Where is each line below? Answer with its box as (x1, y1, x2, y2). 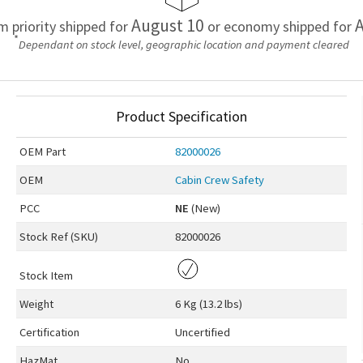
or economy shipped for (203, 16, 355, 36)
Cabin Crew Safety (174, 173, 264, 188)
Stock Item (19, 268, 73, 284)
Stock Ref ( (19, 229, 74, 245)
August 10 (130, 14, 204, 36)
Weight (19, 297, 53, 312)
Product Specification (115, 107, 247, 126)
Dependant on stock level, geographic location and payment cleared (19, 37, 349, 53)
